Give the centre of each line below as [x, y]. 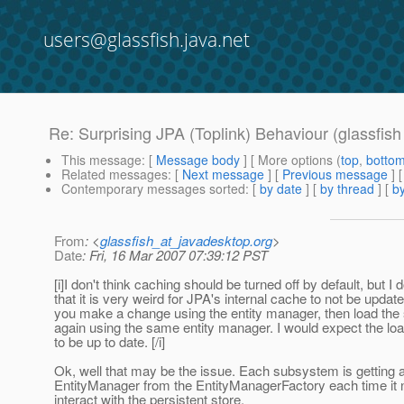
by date [281, 189]
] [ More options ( [290, 160]
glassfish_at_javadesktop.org [186, 241]
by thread [347, 189]
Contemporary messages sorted [153, 189]
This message [101, 160]
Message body [198, 160]
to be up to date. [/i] [110, 342]
